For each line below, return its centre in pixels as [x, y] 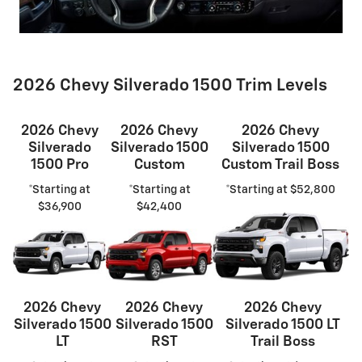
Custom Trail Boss [281, 164]
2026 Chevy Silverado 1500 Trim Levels [170, 86]
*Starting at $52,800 [281, 190]
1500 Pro [59, 164]
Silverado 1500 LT [283, 324]
